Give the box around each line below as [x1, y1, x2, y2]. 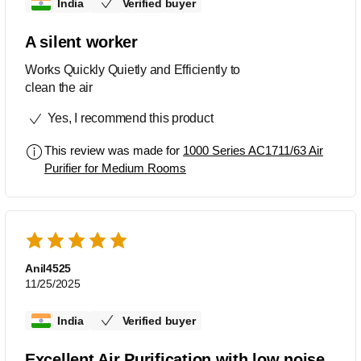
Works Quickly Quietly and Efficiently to [25, 63, 240, 77]
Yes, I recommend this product [44, 111, 214, 126]
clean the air [25, 81, 93, 95]
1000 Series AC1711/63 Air [183, 143, 323, 158]
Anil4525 [25, 262, 72, 276]
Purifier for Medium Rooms [44, 161, 186, 176]
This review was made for [44, 143, 183, 158]
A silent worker [25, 33, 138, 52]
